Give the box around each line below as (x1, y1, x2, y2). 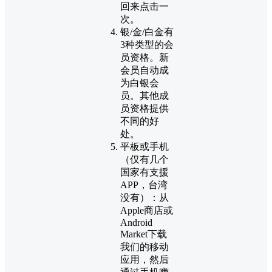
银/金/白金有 (120, 27, 174, 38)
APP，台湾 (120, 180, 168, 191)
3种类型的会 (120, 39, 174, 50)
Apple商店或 (120, 205, 173, 216)
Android (120, 217, 152, 228)
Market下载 (120, 229, 167, 240)
